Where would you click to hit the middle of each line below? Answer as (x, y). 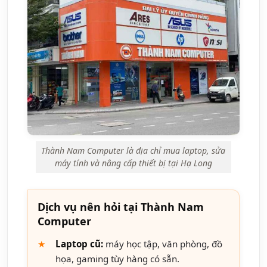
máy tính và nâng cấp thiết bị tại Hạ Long (133, 163)
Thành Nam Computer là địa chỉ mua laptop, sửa (133, 151)
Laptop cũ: (79, 243)
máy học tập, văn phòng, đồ (163, 243)
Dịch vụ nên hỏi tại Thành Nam (121, 207)
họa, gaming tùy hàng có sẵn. (117, 258)
